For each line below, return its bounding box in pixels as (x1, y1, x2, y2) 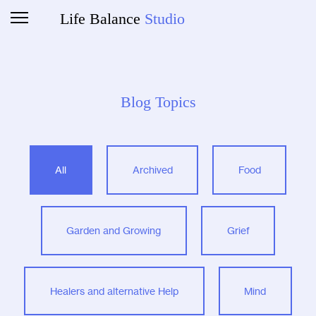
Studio (144, 10, 185, 28)
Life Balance (59, 10, 145, 28)
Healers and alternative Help (49, 284, 178, 298)
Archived (132, 163, 173, 176)
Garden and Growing (66, 224, 162, 237)
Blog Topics (120, 93, 196, 111)
